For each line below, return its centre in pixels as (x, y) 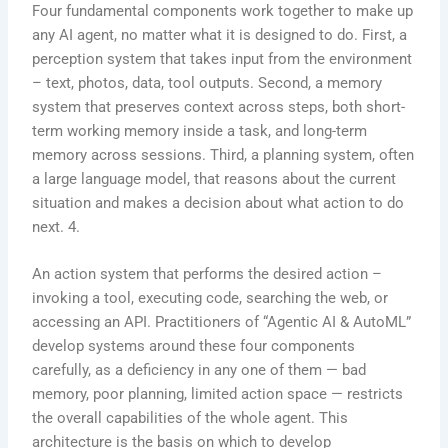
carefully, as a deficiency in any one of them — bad (199, 370)
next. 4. (56, 227)
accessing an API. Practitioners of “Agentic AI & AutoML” (222, 322)
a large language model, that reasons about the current (214, 179)
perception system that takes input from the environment (222, 59)
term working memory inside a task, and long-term (200, 131)
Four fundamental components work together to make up (223, 11)
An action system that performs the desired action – (207, 274)
